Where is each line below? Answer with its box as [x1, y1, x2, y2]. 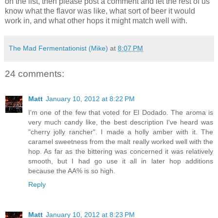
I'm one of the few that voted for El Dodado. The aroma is [28, 109, 213, 117]
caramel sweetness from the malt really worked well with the [28, 138, 213, 146]
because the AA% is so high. [28, 167, 115, 175]
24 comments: [5, 69, 64, 79]
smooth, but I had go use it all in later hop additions [28, 157, 213, 165]
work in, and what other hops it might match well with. [5, 16, 187, 25]
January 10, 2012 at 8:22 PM [46, 95, 135, 103]
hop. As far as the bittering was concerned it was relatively [28, 147, 213, 156]
